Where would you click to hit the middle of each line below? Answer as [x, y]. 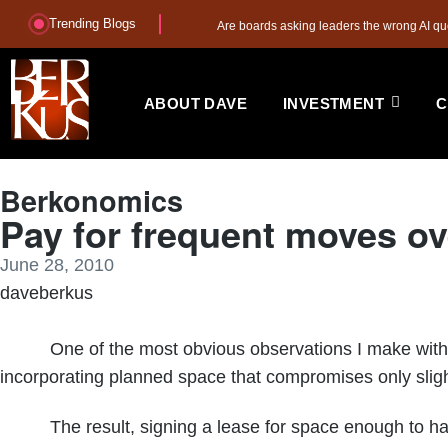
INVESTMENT [333, 103]
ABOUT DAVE [195, 103]
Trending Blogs [92, 23]
